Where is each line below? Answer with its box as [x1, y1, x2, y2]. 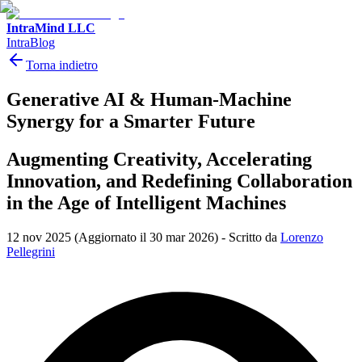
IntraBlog [6, 36, 55, 49]
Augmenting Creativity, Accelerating [6, 148, 312, 170]
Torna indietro [26, 58, 98, 72]
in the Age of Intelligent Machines [6, 192, 286, 213]
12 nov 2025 [6, 229, 71, 244]
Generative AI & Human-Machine [6, 88, 292, 110]
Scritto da [229, 229, 277, 244]
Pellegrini [6, 244, 55, 259]
